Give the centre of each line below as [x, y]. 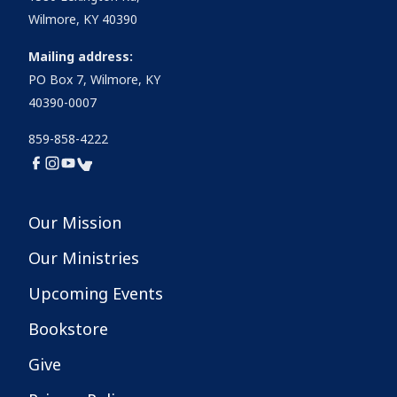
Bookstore [68, 329]
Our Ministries [84, 258]
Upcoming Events [96, 293]
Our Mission [75, 222]
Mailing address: [81, 56]
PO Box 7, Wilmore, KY [94, 79]
